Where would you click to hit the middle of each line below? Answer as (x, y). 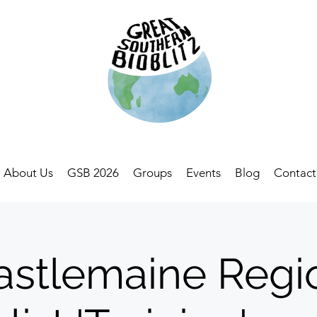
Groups (152, 173)
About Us (28, 173)
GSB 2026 (93, 173)
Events (203, 173)
